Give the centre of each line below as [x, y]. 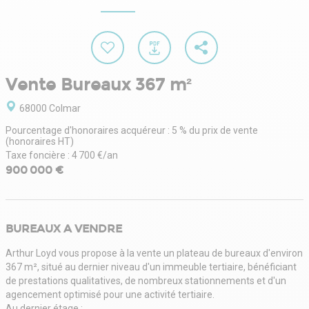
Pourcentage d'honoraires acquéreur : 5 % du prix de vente [132, 130]
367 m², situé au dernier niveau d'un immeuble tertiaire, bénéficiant [151, 267]
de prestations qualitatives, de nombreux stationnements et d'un [146, 280]
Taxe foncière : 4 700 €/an [62, 155]
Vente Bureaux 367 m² [99, 84]
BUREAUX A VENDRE [64, 228]
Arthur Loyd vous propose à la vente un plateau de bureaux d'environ [154, 253]
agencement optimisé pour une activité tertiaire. [110, 294]
